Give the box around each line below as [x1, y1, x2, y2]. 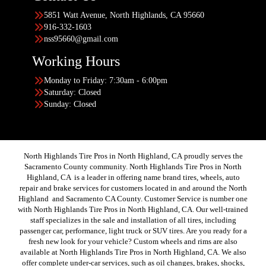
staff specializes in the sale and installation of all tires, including [30, 216, 236, 225]
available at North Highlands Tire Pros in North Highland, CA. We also [20, 248, 246, 257]
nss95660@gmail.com [44, 34, 118, 44]
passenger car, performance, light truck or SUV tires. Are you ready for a [19, 226, 247, 236]
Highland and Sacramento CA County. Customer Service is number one [18, 194, 248, 204]
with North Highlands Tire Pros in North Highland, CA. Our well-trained [18, 205, 248, 214]
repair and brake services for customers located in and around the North [19, 183, 247, 193]
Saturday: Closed [44, 88, 101, 97]
